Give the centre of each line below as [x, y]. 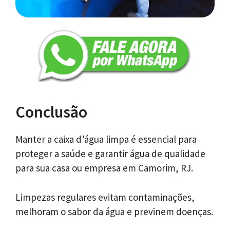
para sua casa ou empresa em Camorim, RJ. [104, 168]
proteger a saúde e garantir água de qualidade [110, 154]
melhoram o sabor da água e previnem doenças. [114, 211]
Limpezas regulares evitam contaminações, [105, 197]
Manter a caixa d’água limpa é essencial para [106, 139]
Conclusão [51, 112]
